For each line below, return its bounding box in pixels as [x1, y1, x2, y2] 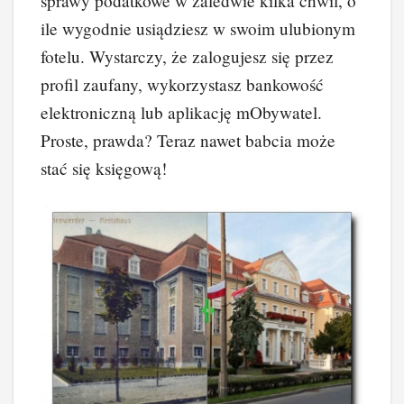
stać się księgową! [41, 157, 167, 180]
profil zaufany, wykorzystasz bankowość [41, 73, 324, 96]
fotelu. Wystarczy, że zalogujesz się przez [41, 45, 334, 69]
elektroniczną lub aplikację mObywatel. [41, 101, 322, 124]
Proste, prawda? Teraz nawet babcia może [41, 129, 335, 152]
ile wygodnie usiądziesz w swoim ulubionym [41, 17, 355, 41]
